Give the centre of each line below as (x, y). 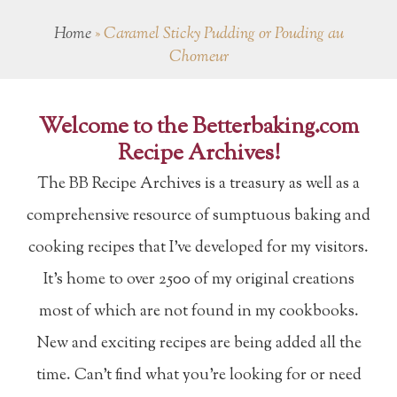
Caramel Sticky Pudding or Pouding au (223, 34)
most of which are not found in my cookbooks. (198, 311)
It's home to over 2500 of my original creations (198, 280)
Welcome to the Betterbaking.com (198, 127)
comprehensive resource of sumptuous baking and (198, 216)
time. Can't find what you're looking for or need (198, 375)
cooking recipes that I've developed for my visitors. (198, 248)
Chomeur (198, 57)
